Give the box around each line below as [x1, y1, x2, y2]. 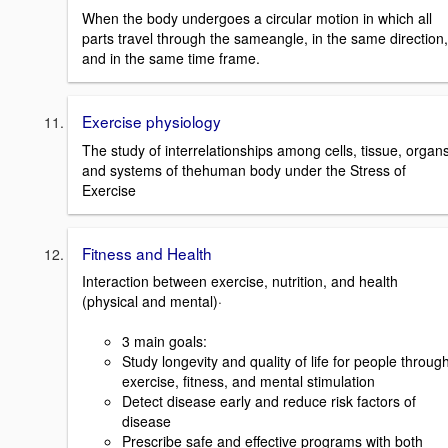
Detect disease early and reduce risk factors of [122, 391, 416, 412]
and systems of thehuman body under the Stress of [82, 159, 406, 180]
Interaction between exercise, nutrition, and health [82, 271, 398, 292]
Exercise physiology [82, 109, 221, 132]
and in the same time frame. [82, 47, 260, 68]
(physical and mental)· [82, 291, 222, 312]
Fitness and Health [82, 241, 212, 264]
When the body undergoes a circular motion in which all [82, 7, 432, 28]
